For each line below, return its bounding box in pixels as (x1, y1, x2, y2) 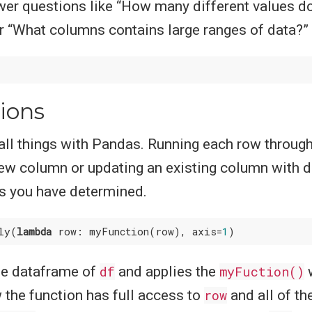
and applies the (115, 263, 219, 281)
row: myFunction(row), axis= (52, 224, 223, 238)
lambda (17, 224, 52, 238)
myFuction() (219, 263, 304, 281)
